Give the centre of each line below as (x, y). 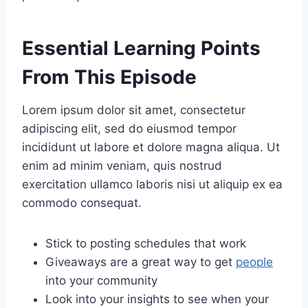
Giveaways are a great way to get (141, 262)
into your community (101, 280)
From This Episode (109, 77)
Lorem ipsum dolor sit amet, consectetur (134, 110)
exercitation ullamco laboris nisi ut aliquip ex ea (152, 184)
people (254, 262)
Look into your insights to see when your (157, 299)
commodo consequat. (82, 202)
